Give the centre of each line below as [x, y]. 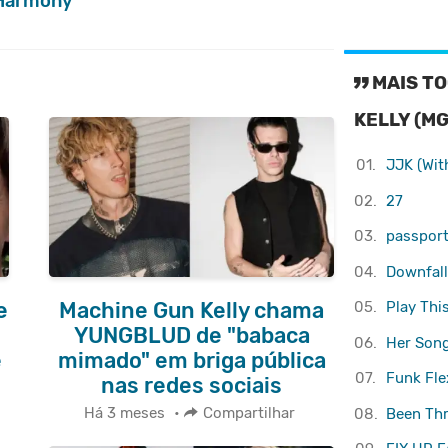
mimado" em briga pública [191, 361]
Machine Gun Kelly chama [191, 311]
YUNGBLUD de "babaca [191, 336]
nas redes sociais [191, 386]
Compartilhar [248, 412]
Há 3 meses [124, 412]
